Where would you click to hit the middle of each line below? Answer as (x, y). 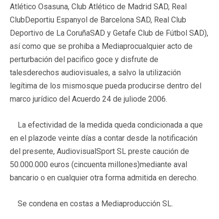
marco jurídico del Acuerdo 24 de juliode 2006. (88, 99)
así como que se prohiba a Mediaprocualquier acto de (101, 46)
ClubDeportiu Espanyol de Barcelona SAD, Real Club (98, 20)
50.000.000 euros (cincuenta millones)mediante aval (99, 164)
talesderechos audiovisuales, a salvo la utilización (95, 72)
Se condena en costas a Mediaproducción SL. (91, 203)
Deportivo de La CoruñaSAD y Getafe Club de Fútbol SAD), (109, 33)
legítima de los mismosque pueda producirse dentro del (106, 86)
